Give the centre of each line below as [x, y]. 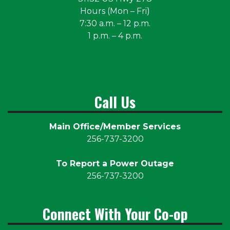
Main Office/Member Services [115, 127]
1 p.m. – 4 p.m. [115, 36]
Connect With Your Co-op [115, 214]
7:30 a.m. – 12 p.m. [115, 24]
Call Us [115, 102]
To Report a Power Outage [115, 164]
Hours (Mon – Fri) [115, 11]
